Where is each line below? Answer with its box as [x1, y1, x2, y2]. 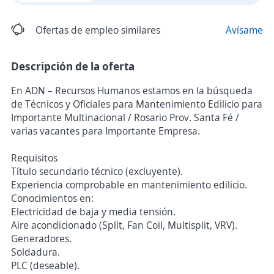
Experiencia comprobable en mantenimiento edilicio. [11, 178, 247, 191]
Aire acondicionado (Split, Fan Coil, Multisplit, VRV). [11, 218, 237, 232]
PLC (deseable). [11, 259, 80, 272]
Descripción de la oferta [11, 59, 135, 73]
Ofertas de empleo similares [35, 23, 160, 37]
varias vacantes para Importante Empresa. [11, 124, 200, 138]
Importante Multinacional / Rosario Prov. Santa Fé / [11, 111, 239, 124]
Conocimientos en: [11, 191, 94, 205]
